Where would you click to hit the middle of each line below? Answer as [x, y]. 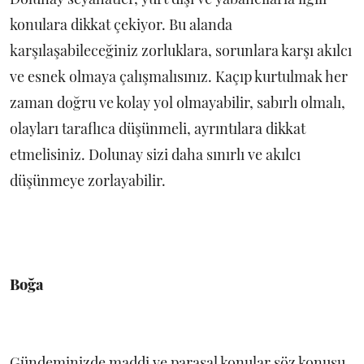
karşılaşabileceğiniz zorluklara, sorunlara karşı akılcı [181, 51]
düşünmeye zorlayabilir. [88, 181]
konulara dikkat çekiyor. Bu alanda [121, 25]
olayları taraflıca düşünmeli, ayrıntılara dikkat [158, 129]
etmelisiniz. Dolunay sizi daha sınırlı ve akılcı [155, 155]
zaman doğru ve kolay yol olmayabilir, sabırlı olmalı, [178, 103]
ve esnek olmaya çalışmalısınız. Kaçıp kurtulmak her [179, 77]
